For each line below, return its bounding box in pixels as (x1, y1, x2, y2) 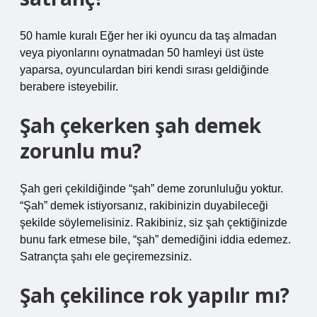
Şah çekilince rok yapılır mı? (20, 282, 289, 309)
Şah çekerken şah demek (20, 112, 261, 139)
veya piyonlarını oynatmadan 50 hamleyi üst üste (20, 47, 264, 59)
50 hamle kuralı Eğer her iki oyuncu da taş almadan (20, 30, 277, 42)
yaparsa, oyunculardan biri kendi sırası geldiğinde (20, 64, 269, 76)
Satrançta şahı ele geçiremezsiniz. (20, 250, 192, 263)
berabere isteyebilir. (20, 81, 118, 93)
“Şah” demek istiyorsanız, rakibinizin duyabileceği (20, 200, 268, 212)
